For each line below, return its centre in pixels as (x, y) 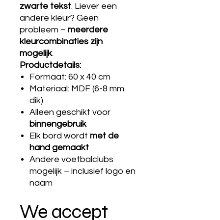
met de (104, 136)
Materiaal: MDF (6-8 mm (77, 89)
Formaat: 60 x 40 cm (70, 77)
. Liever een (94, 6)
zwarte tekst (45, 6)
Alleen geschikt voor (70, 112)
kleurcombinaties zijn (61, 41)
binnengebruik (58, 124)
